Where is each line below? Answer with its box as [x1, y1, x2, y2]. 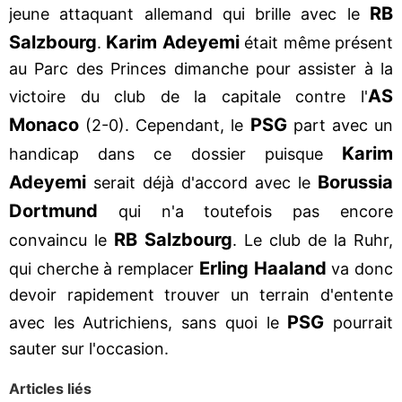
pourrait [324, 312, 394, 332]
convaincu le [9, 230, 114, 249]
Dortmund [9, 199, 98, 222]
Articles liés [9, 379, 92, 398]
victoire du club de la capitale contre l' [9, 86, 368, 106]
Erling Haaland [198, 257, 327, 279]
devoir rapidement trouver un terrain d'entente [9, 284, 393, 304]
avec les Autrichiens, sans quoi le [9, 312, 288, 332]
